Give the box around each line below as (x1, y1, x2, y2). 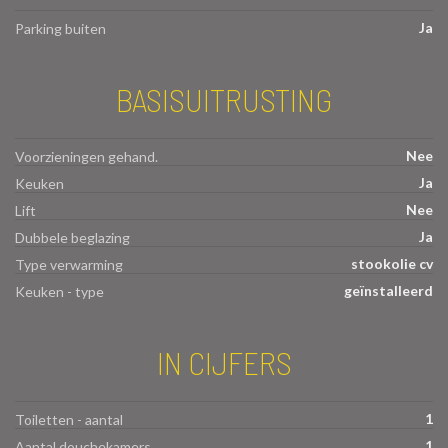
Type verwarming (15, 256, 123, 274)
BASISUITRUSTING (116, 80, 332, 119)
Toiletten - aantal (15, 411, 123, 429)
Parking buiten (15, 20, 106, 38)
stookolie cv (351, 255, 433, 273)
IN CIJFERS (156, 343, 292, 382)
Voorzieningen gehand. (15, 148, 158, 166)
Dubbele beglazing (15, 229, 130, 247)
